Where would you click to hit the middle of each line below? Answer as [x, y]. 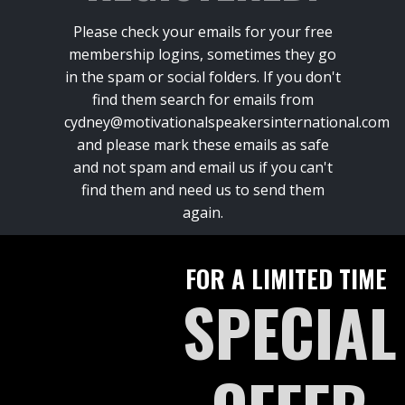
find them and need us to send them [202, 189]
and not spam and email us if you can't [202, 167]
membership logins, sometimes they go [202, 54]
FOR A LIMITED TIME [289, 278]
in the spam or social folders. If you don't [202, 76]
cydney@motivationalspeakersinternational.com [227, 122]
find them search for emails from [202, 99]
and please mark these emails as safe [202, 144]
